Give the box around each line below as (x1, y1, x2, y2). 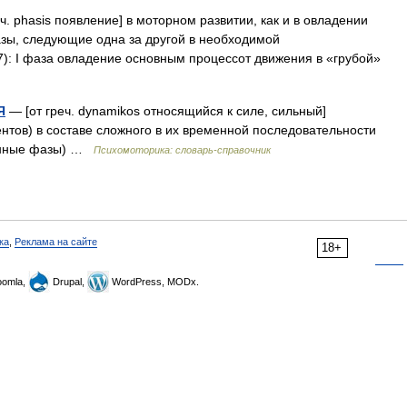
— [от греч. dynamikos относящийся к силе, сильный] (5, 104, 326, 118)
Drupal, (50, 276, 87, 287)
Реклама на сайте (15, 236, 97, 247)
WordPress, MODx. (109, 276, 199, 287)
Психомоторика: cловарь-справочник (94, 144, 271, 155)
